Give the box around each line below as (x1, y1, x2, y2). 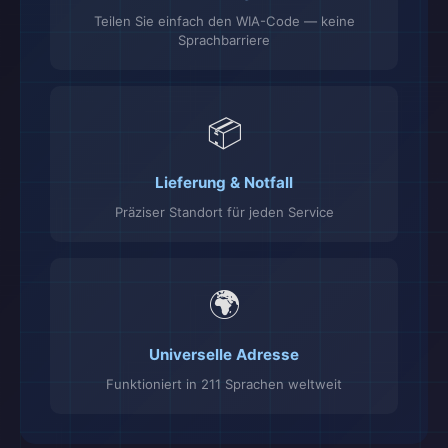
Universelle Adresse (149, 345, 299, 364)
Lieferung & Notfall (155, 173, 293, 192)
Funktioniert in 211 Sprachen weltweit (106, 376, 342, 392)
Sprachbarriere (178, 32, 270, 48)
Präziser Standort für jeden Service (114, 204, 334, 220)
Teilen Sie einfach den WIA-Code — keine (93, 13, 355, 29)
